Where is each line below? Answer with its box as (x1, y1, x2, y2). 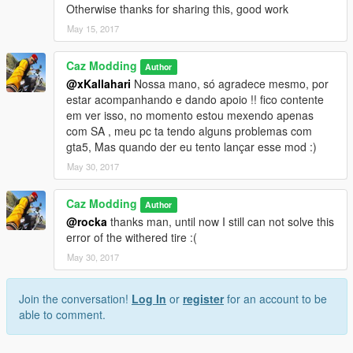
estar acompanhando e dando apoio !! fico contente (66, 91, 324, 107)
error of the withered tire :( (66, 229, 197, 245)
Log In (132, 291, 166, 307)
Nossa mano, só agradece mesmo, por (131, 76, 329, 91)
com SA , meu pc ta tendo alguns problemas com (66, 123, 312, 139)
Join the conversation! (19, 291, 132, 307)
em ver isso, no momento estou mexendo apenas (66, 107, 314, 123)
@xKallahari (66, 76, 131, 91)
